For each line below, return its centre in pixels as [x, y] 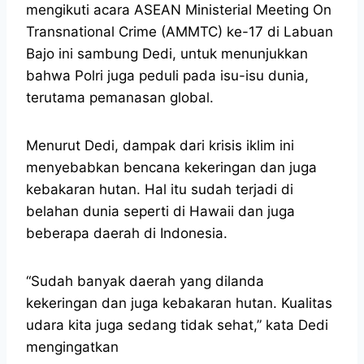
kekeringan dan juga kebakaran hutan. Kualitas [179, 303]
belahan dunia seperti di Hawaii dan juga [160, 211]
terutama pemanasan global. [120, 97]
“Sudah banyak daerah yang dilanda [145, 281]
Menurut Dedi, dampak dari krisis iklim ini [160, 145]
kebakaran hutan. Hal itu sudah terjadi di [160, 189]
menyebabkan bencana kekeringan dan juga [171, 167]
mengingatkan [72, 347]
